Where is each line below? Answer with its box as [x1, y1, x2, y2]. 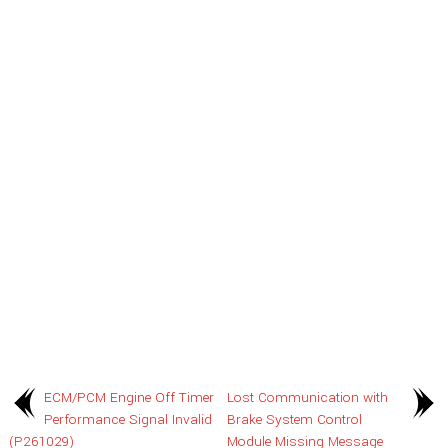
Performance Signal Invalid [44, 409, 212, 429]
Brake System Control [227, 409, 362, 429]
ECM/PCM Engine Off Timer [44, 387, 214, 407]
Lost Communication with [227, 387, 388, 407]
